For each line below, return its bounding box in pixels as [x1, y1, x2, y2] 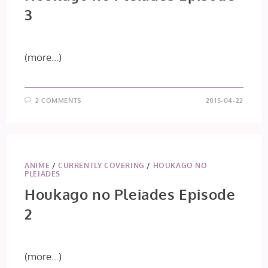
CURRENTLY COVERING [58, 161, 145, 170]
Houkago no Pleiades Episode [25, 185, 236, 203]
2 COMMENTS [35, 96, 81, 105]
